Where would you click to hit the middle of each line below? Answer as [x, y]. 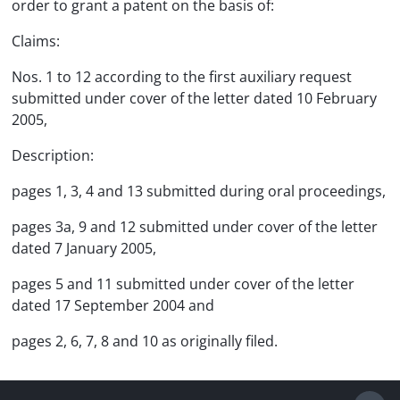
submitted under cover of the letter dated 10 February [194, 98]
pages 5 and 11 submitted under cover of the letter [183, 284]
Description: [53, 155]
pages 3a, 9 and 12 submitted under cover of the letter [195, 227]
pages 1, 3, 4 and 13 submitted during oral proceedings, [199, 191]
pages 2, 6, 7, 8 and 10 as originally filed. [145, 341]
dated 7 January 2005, [84, 248]
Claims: [36, 41]
